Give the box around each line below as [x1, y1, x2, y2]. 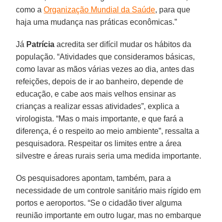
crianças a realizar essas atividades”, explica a [16, 102, 180, 111]
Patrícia [26, 40, 55, 49]
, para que [155, 5, 191, 14]
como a [16, 5, 44, 14]
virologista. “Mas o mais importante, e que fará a [16, 114, 184, 123]
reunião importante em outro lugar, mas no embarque [16, 211, 202, 220]
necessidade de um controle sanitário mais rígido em [16, 186, 201, 195]
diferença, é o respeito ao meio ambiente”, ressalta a [16, 127, 200, 136]
